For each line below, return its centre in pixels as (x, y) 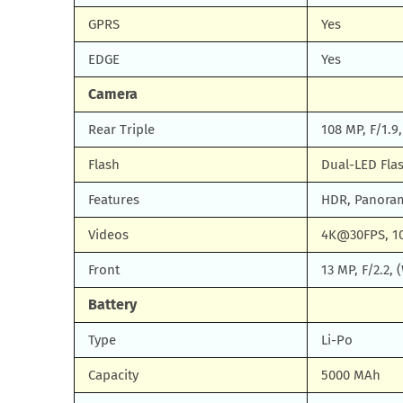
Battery (112, 304)
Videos (108, 235)
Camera (113, 94)
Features (114, 200)
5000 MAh (351, 375)
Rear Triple (121, 130)
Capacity (113, 375)
